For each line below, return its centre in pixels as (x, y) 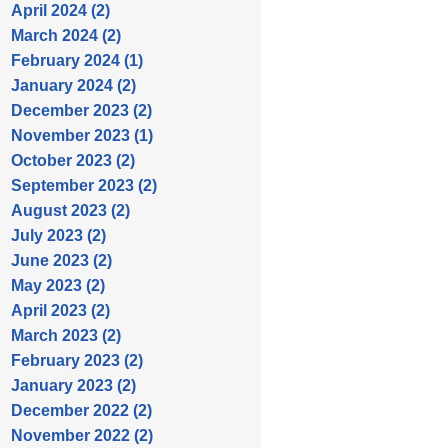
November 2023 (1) (82, 135)
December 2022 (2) (81, 410)
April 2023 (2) (60, 310)
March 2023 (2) (66, 335)
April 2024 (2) (60, 10)
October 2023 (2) (73, 160)
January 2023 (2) (73, 385)
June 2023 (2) (61, 260)
